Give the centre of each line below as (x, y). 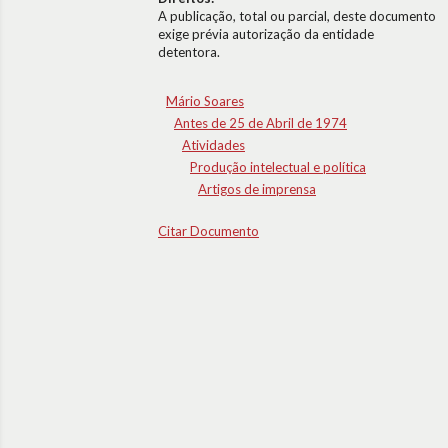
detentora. (189, 52)
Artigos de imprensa (257, 189)
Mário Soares (205, 101)
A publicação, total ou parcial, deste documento (297, 16)
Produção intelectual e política (278, 167)
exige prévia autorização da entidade (266, 34)
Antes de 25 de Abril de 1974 (260, 123)
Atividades (213, 145)
